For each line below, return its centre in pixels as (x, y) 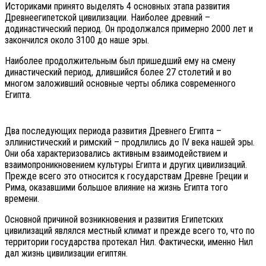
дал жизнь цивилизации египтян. (66, 253)
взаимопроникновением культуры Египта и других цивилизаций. (126, 164)
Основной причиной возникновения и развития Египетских (114, 219)
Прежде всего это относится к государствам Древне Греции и (126, 176)
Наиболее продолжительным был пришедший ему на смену (120, 61)
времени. (22, 198)
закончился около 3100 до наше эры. (77, 40)
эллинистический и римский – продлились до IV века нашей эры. (130, 142)
